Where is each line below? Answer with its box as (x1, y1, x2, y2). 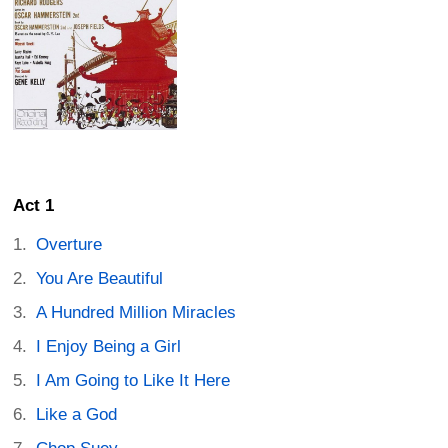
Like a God (36, 405, 118, 425)
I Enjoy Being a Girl (36, 337, 182, 357)
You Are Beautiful (36, 269, 164, 289)
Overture (36, 235, 103, 255)
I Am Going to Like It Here (36, 371, 231, 391)
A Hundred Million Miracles (36, 303, 237, 323)
